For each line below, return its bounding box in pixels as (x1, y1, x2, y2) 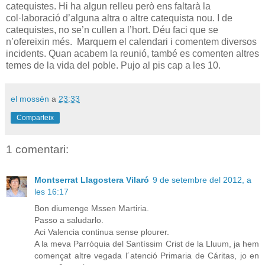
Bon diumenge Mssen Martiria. (34, 203, 149, 214)
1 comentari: (6, 143, 69, 156)
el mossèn (11, 93, 49, 104)
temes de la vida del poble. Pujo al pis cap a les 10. (6, 60, 223, 70)
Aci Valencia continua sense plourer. (34, 227, 169, 237)
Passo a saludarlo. (34, 215, 104, 225)
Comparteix (17, 113, 54, 122)
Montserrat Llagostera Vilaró (34, 175, 149, 185)
